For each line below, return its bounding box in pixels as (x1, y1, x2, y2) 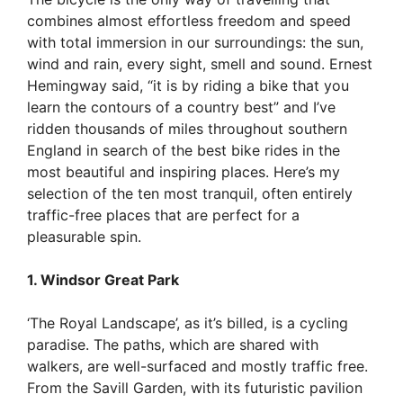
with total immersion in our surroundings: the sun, (27, 32, 363, 51)
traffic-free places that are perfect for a (27, 205, 300, 224)
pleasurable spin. (27, 227, 141, 246)
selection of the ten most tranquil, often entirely (27, 184, 353, 202)
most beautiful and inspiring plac (27, 162, 250, 181)
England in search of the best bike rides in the (27, 140, 340, 159)
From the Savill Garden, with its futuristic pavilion (27, 378, 363, 397)
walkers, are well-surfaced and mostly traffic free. (27, 356, 368, 375)
